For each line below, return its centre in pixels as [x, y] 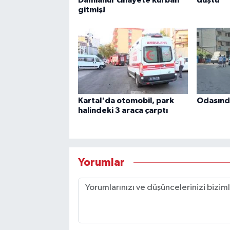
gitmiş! [91, 9]
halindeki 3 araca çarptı [123, 111]
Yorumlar [101, 162]
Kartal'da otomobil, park [126, 101]
